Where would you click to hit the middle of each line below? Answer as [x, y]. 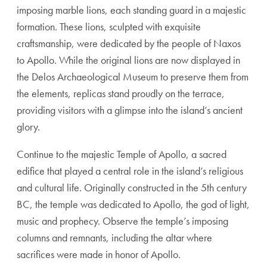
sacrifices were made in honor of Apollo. [99, 254]
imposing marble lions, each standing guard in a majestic [131, 10]
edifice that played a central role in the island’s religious [130, 171]
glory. [28, 127]
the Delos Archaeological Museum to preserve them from [133, 77]
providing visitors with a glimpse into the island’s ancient [130, 110]
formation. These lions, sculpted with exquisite [109, 27]
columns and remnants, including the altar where [114, 237]
